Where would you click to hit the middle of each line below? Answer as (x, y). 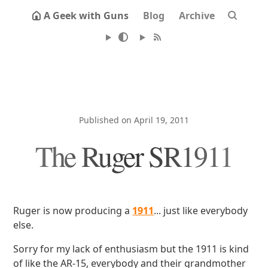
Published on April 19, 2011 (134, 120)
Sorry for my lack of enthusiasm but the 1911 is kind (131, 249)
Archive (197, 16)
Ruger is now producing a (73, 211)
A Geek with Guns (86, 16)
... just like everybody (201, 211)
